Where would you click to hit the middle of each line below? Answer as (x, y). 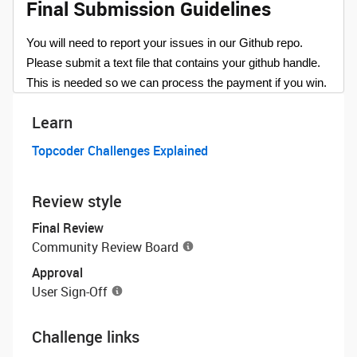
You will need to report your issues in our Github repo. (165, 43)
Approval (57, 273)
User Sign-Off (70, 292)
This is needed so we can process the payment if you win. (177, 83)
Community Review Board (105, 247)
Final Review (68, 228)
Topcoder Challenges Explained (120, 151)
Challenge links (86, 337)
